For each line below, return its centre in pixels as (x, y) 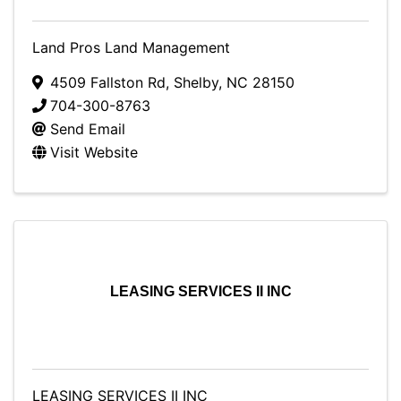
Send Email (88, 129)
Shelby (196, 82)
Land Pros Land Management (131, 47)
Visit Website (94, 152)
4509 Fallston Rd (108, 82)
